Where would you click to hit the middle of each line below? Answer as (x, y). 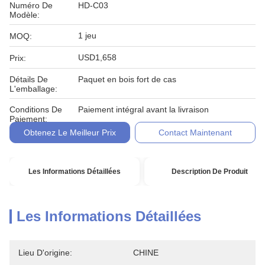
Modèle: (25, 15)
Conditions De (36, 109)
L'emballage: (33, 89)
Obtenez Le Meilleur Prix (70, 132)
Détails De (29, 79)
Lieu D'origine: (45, 253)
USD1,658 (97, 57)
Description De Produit (209, 172)
